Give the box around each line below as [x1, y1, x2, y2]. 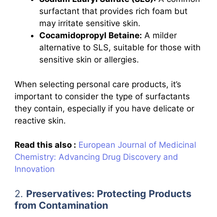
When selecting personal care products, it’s [15, 79, 181, 89]
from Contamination [15, 199, 108, 211]
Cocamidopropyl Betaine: [39, 31, 142, 40]
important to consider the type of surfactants [15, 91, 190, 101]
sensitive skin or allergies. [39, 55, 139, 64]
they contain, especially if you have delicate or [15, 103, 194, 113]
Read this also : [15, 140, 76, 150]
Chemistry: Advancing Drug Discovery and [15, 152, 178, 162]
